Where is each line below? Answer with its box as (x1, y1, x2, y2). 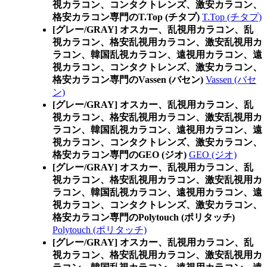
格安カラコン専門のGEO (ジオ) (52, 150, 187, 160)
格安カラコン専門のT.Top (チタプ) (52, 12, 200, 22)
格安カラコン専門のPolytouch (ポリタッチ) (52, 212, 235, 222)
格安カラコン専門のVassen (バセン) (52, 74, 203, 85)
